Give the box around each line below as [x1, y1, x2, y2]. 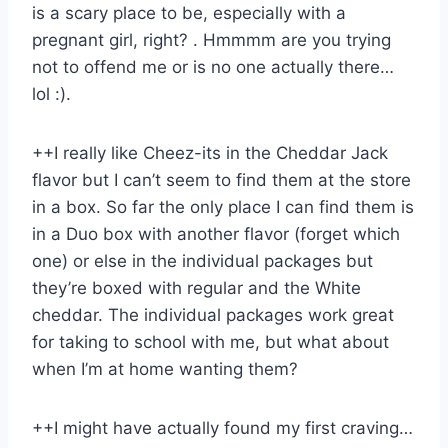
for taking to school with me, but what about [32, 331, 389, 352]
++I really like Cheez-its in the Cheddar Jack [32, 142, 388, 163]
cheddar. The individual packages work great [32, 304, 394, 325]
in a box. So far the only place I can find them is [32, 196, 414, 217]
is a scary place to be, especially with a [32, 2, 346, 23]
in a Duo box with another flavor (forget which [32, 223, 400, 244]
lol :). [32, 83, 71, 104]
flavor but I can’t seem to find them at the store [32, 169, 411, 190]
